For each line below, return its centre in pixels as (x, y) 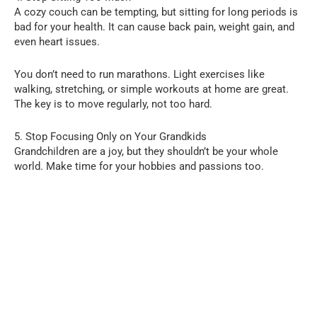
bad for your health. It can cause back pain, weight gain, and (154, 27)
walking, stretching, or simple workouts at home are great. (151, 89)
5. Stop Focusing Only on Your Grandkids (110, 136)
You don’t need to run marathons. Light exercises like (139, 74)
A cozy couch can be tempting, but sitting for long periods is (156, 12)
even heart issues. (57, 41)
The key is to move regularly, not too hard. (113, 104)
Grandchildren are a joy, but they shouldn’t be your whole (146, 151)
